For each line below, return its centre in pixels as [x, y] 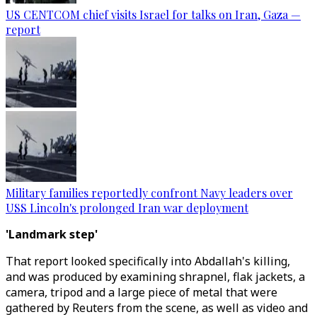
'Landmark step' [52, 234]
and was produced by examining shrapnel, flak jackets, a [155, 277]
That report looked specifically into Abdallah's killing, [148, 261]
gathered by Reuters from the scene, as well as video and [157, 308]
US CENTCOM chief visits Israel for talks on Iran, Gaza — [153, 15]
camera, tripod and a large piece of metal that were [142, 292]
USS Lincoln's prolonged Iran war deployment [127, 208]
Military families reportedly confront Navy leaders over [149, 193]
